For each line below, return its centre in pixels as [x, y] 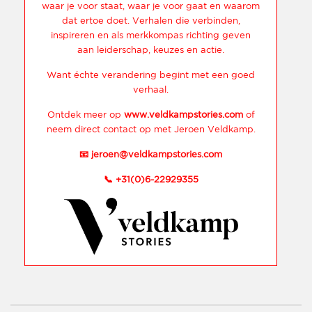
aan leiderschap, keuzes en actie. [151, 50]
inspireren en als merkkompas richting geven [151, 36]
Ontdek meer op [85, 115]
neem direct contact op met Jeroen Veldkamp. [151, 130]
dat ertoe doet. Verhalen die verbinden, [151, 21]
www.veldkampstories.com [183, 115]
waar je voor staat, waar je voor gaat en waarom [151, 6]
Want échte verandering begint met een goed [151, 75]
